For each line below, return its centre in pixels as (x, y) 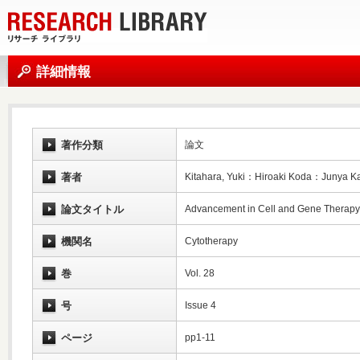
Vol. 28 (200, 273)
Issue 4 (200, 305)
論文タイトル (92, 209)
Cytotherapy (211, 241)
